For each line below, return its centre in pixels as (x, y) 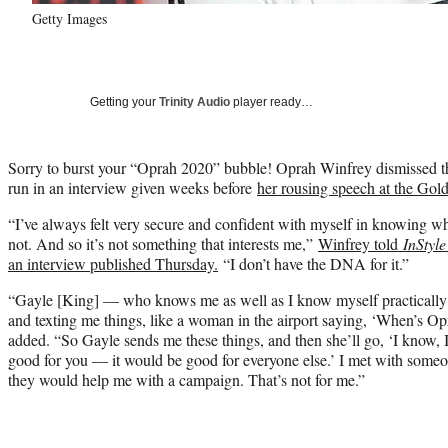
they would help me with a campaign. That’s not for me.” (186, 379)
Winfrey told (360, 243)
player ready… (271, 101)
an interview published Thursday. (113, 263)
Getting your (124, 101)
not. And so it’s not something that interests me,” (163, 243)
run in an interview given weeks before (132, 187)
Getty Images (69, 18)
